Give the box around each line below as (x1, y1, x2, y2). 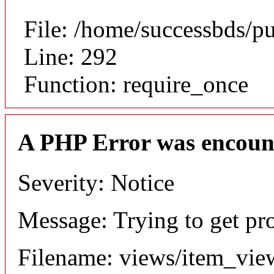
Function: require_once (24, 71, 248, 98)
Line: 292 (24, 43, 117, 70)
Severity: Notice (18, 169, 174, 196)
